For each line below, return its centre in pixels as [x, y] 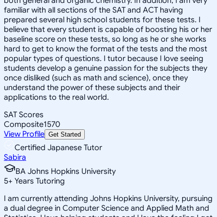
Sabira [15, 157]
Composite [24, 124]
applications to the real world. [56, 97]
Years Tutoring [39, 181]
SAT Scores [24, 115]
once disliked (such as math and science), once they [96, 78]
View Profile [24, 134]
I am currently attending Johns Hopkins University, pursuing [108, 198]
